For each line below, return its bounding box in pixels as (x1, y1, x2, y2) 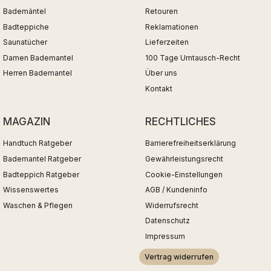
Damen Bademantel (3, 53, 73, 62)
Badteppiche (3, 22, 49, 31)
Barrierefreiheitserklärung (145, 139, 236, 148)
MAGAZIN (3, 115, 50, 128)
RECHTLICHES (145, 115, 216, 128)
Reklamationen (145, 22, 198, 31)
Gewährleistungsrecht (145, 154, 223, 164)
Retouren (145, 6, 178, 16)
